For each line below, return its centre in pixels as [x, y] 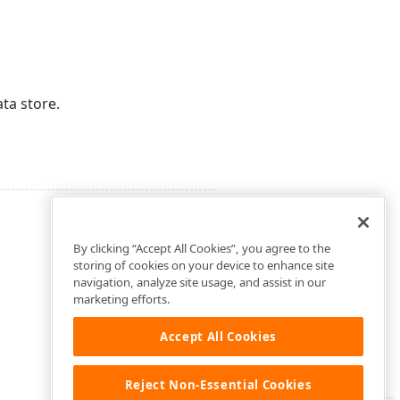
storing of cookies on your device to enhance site [204, 266]
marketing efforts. [122, 300]
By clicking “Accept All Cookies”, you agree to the [202, 249]
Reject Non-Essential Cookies [218, 384]
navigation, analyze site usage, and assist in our [200, 283]
